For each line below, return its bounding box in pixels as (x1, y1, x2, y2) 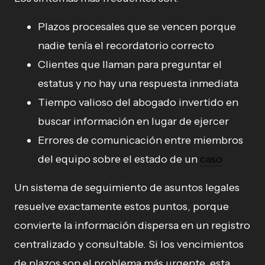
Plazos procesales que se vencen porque (38, 20, 236, 33)
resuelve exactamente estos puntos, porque (14, 199, 229, 213)
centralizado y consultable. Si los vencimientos (14, 237, 244, 251)
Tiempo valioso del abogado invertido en (38, 95, 238, 109)
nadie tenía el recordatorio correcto (38, 38, 214, 52)
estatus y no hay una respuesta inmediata (38, 76, 238, 90)
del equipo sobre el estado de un (38, 152, 200, 166)
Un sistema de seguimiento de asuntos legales (14, 180, 240, 194)
